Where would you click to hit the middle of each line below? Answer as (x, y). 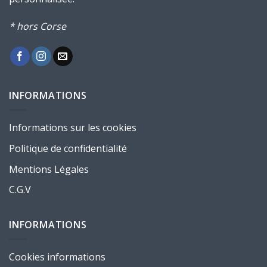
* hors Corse (38, 26)
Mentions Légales (49, 169)
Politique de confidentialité (68, 149)
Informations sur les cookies (73, 128)
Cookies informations (57, 257)
